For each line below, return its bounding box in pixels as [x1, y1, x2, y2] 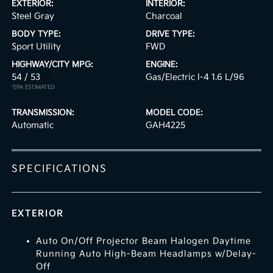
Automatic [12, 120, 54, 131]
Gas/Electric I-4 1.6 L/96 [146, 72, 244, 83]
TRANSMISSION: [12, 108, 75, 118]
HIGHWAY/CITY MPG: [12, 60, 94, 70]
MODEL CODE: [146, 108, 203, 118]
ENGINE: [146, 60, 178, 70]
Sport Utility [12, 41, 62, 52]
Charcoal [146, 11, 182, 22]
